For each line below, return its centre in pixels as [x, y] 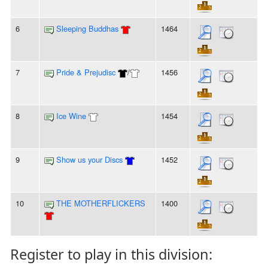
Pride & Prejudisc [86, 72]
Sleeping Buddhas [87, 29]
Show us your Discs [89, 160]
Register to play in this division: [111, 255]
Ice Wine [71, 116]
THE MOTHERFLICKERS [101, 203]
